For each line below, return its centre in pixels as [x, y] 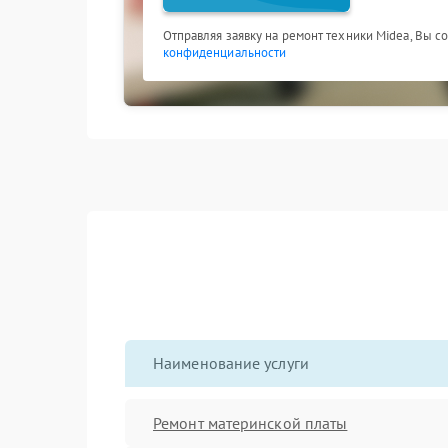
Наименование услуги [231, 363]
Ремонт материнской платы [250, 422]
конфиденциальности [224, 52]
